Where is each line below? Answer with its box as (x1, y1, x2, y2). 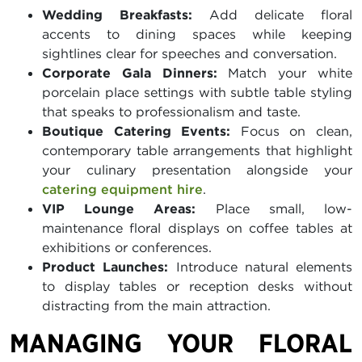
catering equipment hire (42, 181, 203, 198)
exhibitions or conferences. (42, 239, 212, 256)
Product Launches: (42, 259, 169, 276)
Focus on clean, (230, 123, 353, 140)
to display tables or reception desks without (42, 278, 352, 295)
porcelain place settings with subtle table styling (42, 84, 352, 101)
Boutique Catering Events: (42, 123, 231, 140)
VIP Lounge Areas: (42, 200, 196, 217)
